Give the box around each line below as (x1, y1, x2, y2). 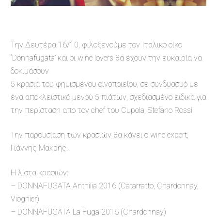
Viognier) (11, 194, 39, 204)
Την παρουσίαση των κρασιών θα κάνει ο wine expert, (11, 130, 188, 140)
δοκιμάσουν (11, 66, 49, 76)
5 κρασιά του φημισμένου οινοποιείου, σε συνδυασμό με (11, 79, 198, 89)
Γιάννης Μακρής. (11, 143, 68, 153)
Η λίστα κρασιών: (11, 168, 68, 178)
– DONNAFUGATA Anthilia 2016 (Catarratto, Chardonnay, (11, 181, 199, 191)
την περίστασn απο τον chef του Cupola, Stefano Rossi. (11, 106, 194, 115)
